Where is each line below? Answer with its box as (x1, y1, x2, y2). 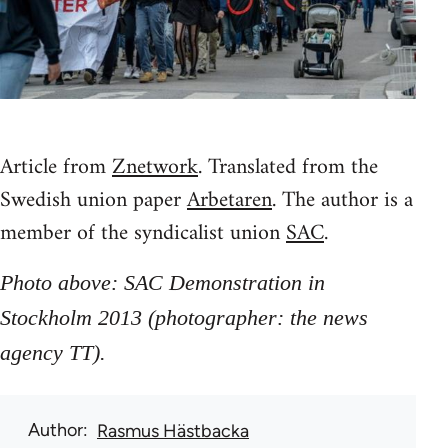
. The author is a (272, 180, 413, 220)
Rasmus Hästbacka (97, 419, 249, 442)
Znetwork (112, 147, 198, 187)
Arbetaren (187, 180, 272, 220)
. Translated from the (198, 147, 378, 187)
